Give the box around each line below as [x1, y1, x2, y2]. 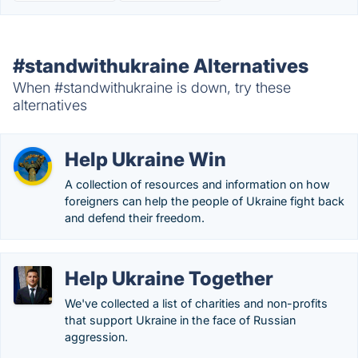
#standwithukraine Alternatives [13, 54, 308, 78]
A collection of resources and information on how [65, 177, 330, 191]
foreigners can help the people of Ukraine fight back [65, 194, 344, 208]
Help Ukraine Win [65, 148, 226, 171]
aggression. [65, 330, 128, 344]
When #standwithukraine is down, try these [13, 79, 291, 96]
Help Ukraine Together [65, 267, 273, 290]
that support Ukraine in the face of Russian [65, 313, 296, 327]
